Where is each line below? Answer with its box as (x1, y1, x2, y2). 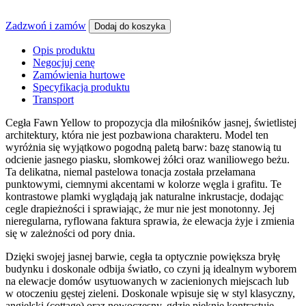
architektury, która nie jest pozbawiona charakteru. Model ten (5, 128, 268, 141)
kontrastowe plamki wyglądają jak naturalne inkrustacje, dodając (5, 190, 283, 202)
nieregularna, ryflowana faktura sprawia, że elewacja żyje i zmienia (5, 214, 294, 227)
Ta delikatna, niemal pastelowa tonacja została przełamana (5, 165, 255, 178)
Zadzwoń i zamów (5, 19, 86, 31)
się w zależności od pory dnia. (5, 227, 135, 239)
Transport (33, 93, 74, 105)
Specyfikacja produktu (33, 81, 130, 93)
